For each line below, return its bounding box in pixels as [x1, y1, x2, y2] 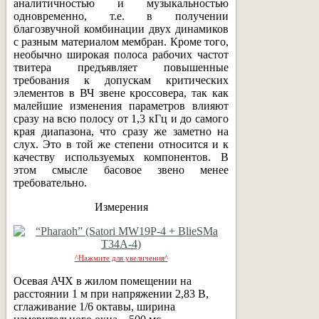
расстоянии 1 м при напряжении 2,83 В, [14, 287, 209, 300]
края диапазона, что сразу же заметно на [14, 125, 229, 137]
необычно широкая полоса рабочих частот [14, 48, 229, 61]
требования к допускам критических [14, 73, 229, 86]
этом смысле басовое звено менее [14, 163, 229, 176]
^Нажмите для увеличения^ [74, 253, 168, 262]
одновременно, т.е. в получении [14, 9, 229, 22]
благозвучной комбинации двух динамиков [14, 22, 229, 35]
